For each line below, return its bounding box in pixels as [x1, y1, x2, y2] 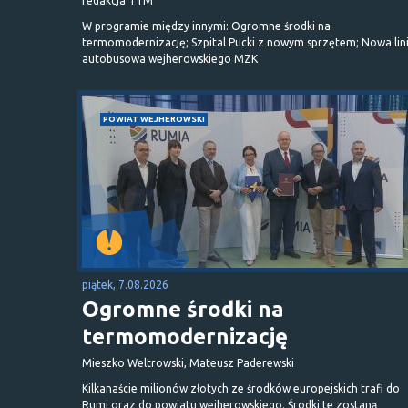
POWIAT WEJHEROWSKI [103, 113, 205, 124]
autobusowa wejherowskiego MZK [82, 52, 258, 65]
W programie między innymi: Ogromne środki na [82, 19, 331, 32]
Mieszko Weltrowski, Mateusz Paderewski [82, 356, 294, 369]
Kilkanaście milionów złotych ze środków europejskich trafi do [82, 382, 400, 394]
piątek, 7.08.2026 [82, 278, 168, 291]
